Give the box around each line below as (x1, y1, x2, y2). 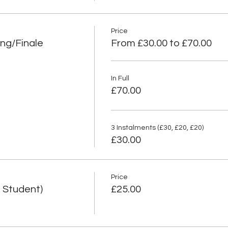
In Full (110, 75, 129, 82)
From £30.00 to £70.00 (110, 38, 212, 48)
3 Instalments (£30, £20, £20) (110, 124, 204, 131)
